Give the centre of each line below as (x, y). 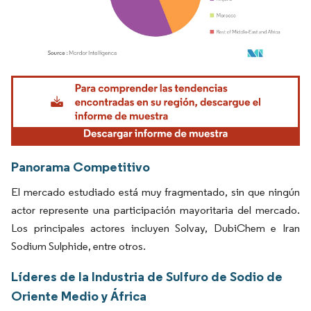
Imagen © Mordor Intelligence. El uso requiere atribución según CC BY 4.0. (150, 78)
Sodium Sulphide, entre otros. (78, 246)
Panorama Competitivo (81, 166)
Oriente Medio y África (79, 295)
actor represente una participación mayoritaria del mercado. (155, 210)
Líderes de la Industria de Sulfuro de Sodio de (147, 276)
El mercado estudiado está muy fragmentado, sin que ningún (155, 192)
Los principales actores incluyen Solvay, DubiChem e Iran (155, 228)
